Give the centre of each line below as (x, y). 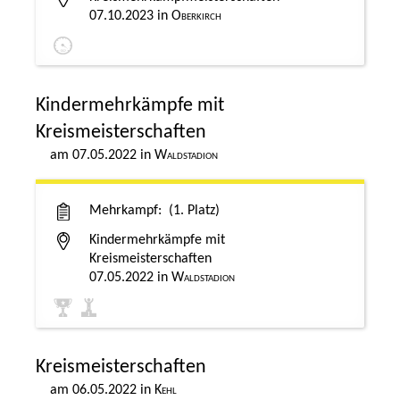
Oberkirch (196, 16)
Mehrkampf (124, 210)
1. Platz (194, 210)
